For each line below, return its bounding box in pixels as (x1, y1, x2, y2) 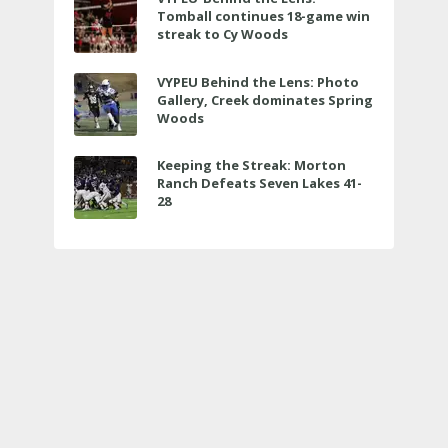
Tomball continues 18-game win (157, 7, 371, 26)
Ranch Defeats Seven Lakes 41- (157, 173, 363, 192)
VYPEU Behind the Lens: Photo (157, 72, 360, 91)
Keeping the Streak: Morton (157, 155, 347, 174)
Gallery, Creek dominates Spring (157, 90, 374, 109)
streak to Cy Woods (157, 25, 289, 44)
